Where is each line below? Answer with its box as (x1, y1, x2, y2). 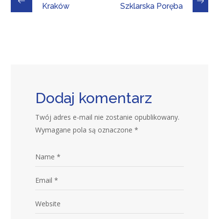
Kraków (42, 1, 70, 11)
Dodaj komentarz (35, 89, 153, 107)
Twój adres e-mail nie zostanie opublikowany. (35, 112, 180, 122)
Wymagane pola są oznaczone (35, 125, 135, 134)
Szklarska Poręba (120, 1, 183, 11)
